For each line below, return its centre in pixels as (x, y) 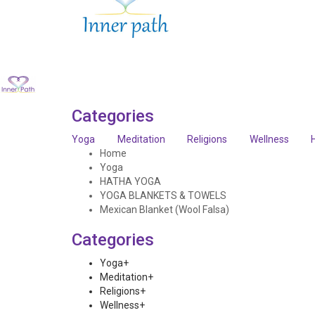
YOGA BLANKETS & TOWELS (163, 195)
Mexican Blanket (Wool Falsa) (165, 210)
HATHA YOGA (130, 181)
